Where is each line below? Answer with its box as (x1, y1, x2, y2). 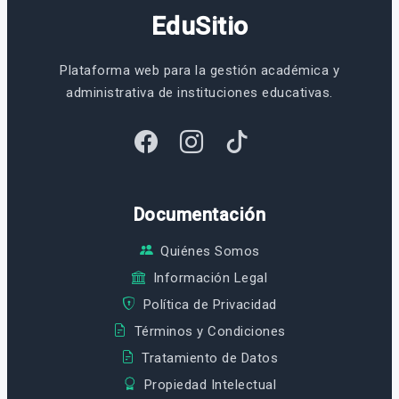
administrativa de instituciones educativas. (66, 84, 333, 101)
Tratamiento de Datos (142, 349, 279, 366)
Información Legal (152, 269, 267, 286)
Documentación (133, 203, 266, 225)
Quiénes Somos (160, 242, 260, 259)
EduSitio (151, 11, 248, 41)
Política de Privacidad (142, 296, 277, 313)
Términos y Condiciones (134, 322, 286, 339)
